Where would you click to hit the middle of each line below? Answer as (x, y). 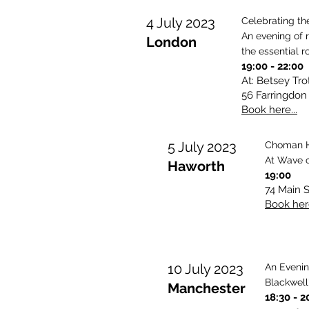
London (171, 42)
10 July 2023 (206, 269)
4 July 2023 (181, 23)
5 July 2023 (202, 147)
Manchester (207, 288)
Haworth (196, 166)
